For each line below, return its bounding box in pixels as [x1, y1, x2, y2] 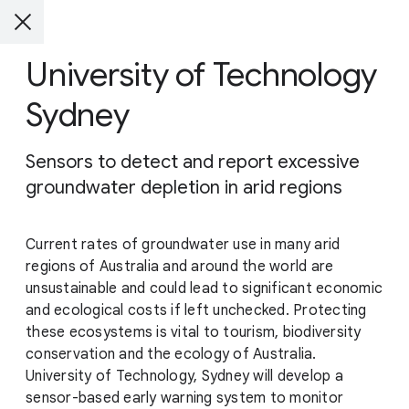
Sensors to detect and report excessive [26, 151, 360, 173]
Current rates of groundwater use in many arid [26, 236, 341, 254]
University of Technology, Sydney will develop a [26, 367, 343, 385]
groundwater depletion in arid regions [26, 176, 342, 199]
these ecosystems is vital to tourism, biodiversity [26, 323, 362, 341]
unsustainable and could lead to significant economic [26, 279, 383, 298]
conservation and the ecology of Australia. [26, 345, 317, 363]
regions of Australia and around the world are [26, 257, 334, 276]
